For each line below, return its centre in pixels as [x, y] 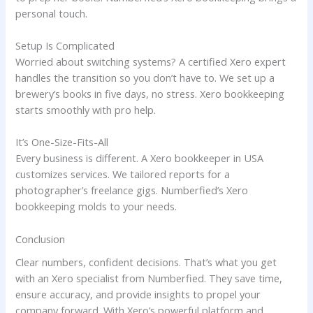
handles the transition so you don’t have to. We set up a [145, 78]
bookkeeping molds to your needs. [96, 206]
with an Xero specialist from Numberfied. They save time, [149, 278]
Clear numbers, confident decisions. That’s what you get [146, 262]
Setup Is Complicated [65, 46]
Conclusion [41, 239]
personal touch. [52, 13]
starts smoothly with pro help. [86, 110]
